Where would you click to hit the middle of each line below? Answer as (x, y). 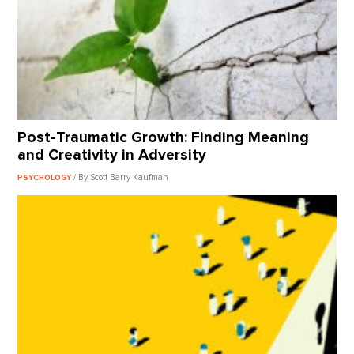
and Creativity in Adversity (112, 156)
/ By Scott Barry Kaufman (121, 177)
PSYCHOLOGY (46, 177)
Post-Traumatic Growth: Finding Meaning (164, 138)
